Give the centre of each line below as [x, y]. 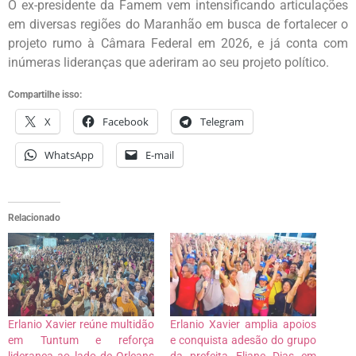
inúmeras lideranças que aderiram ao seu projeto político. [168, 63]
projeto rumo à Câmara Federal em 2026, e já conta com [178, 44]
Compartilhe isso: [45, 94]
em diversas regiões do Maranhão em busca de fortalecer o [178, 25]
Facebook [126, 121]
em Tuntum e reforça [81, 340]
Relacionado [34, 217]
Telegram [222, 121]
